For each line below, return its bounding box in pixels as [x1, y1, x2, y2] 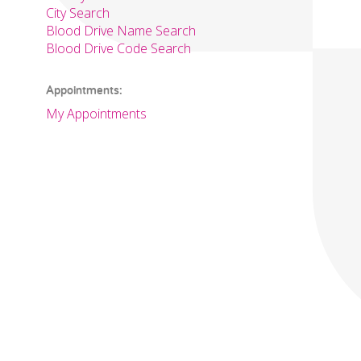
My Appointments [46, 105, 147, 122]
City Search [46, 4, 110, 22]
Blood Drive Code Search [46, 39, 191, 57]
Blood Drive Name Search [46, 22, 196, 39]
